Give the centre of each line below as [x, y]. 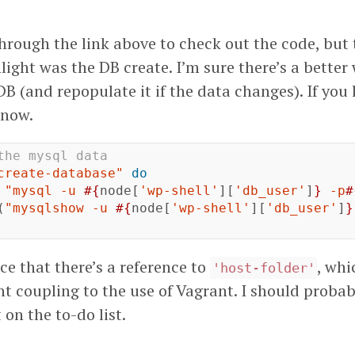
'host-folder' [263, 268]
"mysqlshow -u [60, 208]
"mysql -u [44, 191]
